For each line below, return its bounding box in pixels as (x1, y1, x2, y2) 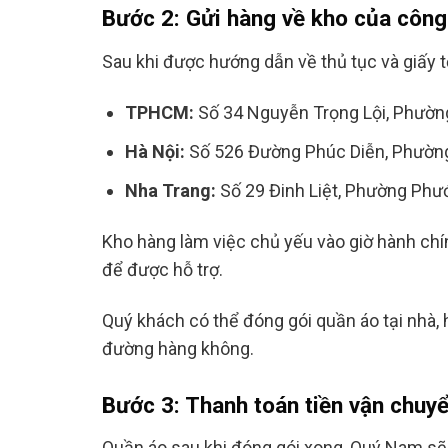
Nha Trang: (125, 179, 217, 201)
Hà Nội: (125, 140, 186, 162)
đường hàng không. (102, 338, 254, 360)
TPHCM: (125, 102, 199, 124)
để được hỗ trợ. (102, 259, 223, 281)
